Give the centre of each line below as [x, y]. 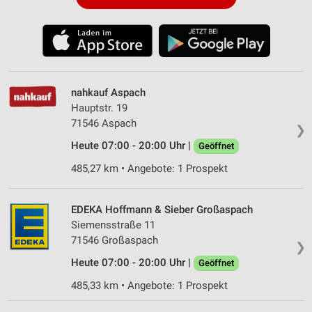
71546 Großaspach [115, 240]
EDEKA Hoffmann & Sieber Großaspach [162, 209]
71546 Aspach [104, 123]
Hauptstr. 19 [99, 108]
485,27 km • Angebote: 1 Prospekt [149, 168]
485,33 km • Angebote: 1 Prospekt [149, 285]
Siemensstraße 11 [113, 225]
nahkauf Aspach [108, 92]
